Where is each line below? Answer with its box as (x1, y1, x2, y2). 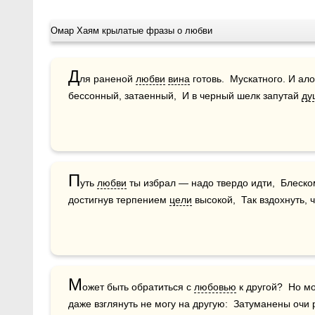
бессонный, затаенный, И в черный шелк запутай (68, 89, 302, 101)
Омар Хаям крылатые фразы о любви (51, 25, 212, 36)
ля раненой (79, 72, 136, 84)
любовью (194, 281, 236, 292)
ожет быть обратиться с (82, 281, 194, 292)
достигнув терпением (68, 193, 169, 205)
